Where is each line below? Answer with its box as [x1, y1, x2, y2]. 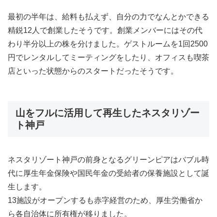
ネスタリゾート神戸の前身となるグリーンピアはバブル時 [8, 155, 209, 164]
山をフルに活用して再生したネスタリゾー [15, 108, 200, 119]
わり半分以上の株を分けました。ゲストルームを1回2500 [8, 40, 208, 48]
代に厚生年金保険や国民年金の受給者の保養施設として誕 [8, 169, 209, 177]
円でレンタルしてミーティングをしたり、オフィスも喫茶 [8, 53, 209, 62]
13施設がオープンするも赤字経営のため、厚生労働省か [8, 196, 202, 204]
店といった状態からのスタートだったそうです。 [8, 67, 178, 76]
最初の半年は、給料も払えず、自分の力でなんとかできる [8, 13, 209, 21]
